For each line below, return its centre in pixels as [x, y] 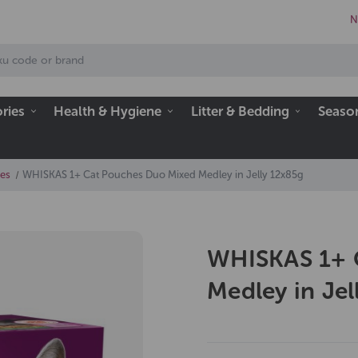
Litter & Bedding [240, 111]
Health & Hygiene [108, 111]
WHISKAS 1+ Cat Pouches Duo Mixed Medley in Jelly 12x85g [163, 175]
